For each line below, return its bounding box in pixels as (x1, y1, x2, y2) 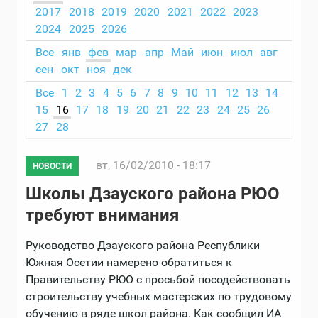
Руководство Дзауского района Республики (26, 238, 260, 253)
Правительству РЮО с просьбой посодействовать (26, 273, 290, 287)
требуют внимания (26, 205, 179, 226)
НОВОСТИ (33, 161, 72, 172)
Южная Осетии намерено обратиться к (26, 256, 232, 270)
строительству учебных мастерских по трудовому (26, 290, 292, 304)
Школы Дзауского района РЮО (26, 184, 280, 204)
